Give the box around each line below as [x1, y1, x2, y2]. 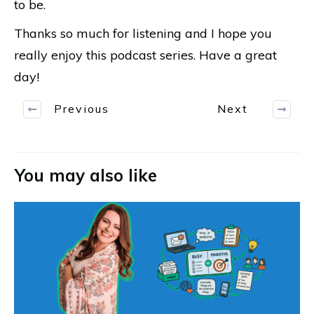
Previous [54, 102, 109, 116]
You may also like [15, 164, 157, 186]
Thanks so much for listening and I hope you [14, 25, 272, 41]
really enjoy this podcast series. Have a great [14, 46, 277, 63]
